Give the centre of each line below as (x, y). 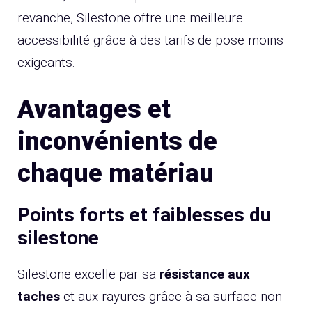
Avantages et (94, 110)
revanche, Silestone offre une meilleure (130, 17)
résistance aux (205, 274)
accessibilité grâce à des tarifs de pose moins (150, 40)
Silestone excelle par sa (88, 274)
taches (39, 297)
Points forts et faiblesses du (144, 215)
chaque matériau (116, 174)
